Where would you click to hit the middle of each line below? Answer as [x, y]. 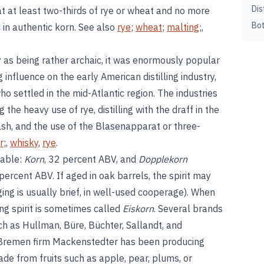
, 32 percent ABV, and [91, 159]
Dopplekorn [163, 159]
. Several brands [188, 209]
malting [183, 27]
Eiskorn [138, 209]
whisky [24, 143]
